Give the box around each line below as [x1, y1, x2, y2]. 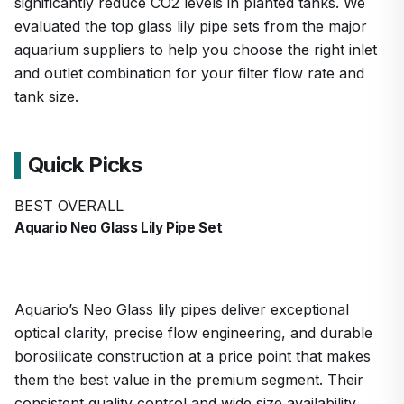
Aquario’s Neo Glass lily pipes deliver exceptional [14, 300, 349, 319]
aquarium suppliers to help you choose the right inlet [14, 40, 377, 59]
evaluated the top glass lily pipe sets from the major [14, 16, 367, 35]
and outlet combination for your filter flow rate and [14, 63, 364, 82]
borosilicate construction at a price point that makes [14, 347, 371, 366]
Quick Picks [27, 151, 142, 178]
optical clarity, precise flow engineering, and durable [14, 324, 372, 343]
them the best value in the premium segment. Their [14, 371, 363, 390]
